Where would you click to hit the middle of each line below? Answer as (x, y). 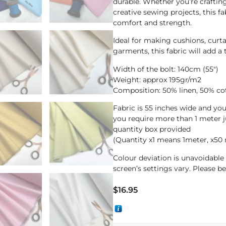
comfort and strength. (152, 23)
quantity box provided (152, 129)
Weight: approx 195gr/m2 (157, 79)
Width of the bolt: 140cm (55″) (166, 69)
